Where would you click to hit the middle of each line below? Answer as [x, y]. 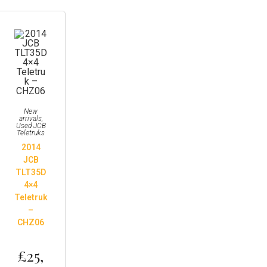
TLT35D [31, 172]
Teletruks [31, 133]
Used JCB [31, 125]
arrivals [30, 118]
